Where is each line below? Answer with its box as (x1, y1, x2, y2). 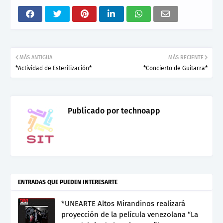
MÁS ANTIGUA (19, 54, 52, 61)
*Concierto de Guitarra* (143, 64, 208, 72)
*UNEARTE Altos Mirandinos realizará (61, 199, 185, 208)
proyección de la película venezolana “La (61, 210, 198, 219)
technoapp (119, 106, 160, 115)
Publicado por (68, 106, 119, 115)
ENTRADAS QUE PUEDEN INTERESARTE (18, 178, 117, 186)
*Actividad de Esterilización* (15, 64, 92, 72)
